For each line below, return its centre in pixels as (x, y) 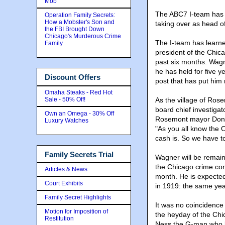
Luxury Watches (67, 120)
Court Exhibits (64, 183)
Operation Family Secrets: (80, 15)
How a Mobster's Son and (80, 22)
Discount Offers (73, 77)
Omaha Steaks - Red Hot (79, 92)
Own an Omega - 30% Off (79, 113)
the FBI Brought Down (75, 29)
